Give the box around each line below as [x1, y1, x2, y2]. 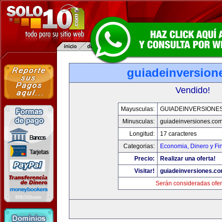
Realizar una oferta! [160, 155, 216, 162]
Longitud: [129, 130, 155, 137]
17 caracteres [160, 130, 197, 137]
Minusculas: [122, 118, 155, 125]
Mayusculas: [121, 106, 155, 112]
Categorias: [123, 143, 155, 150]
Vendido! [175, 85, 210, 95]
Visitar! [134, 167, 155, 174]
